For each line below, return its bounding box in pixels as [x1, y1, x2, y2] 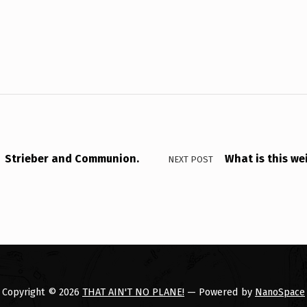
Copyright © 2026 [2, 286, 82, 299]
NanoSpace [255, 286, 305, 299]
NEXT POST [168, 154, 213, 164]
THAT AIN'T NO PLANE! [82, 286, 184, 299]
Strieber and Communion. [5, 152, 139, 165]
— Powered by [184, 286, 255, 299]
